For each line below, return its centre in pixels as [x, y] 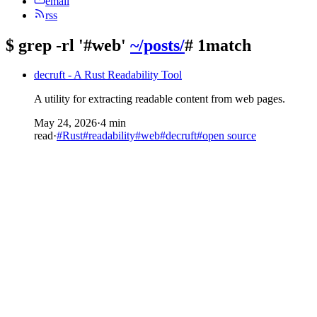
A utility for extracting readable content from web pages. [160, 99]
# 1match [218, 45]
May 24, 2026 [65, 123]
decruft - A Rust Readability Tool [108, 75]
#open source [226, 136]
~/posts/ [157, 45]
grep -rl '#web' [72, 45]
